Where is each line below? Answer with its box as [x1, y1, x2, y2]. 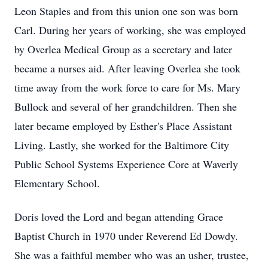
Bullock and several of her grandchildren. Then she [14, 99, 237, 114]
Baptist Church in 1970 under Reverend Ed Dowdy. [14, 229, 238, 243]
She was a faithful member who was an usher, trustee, [14, 248, 249, 262]
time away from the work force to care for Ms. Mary [14, 80, 240, 95]
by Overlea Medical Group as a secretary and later [14, 42, 232, 56]
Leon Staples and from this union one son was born [14, 4, 238, 18]
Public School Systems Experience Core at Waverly [14, 157, 238, 171]
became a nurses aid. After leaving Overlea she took [14, 61, 240, 75]
